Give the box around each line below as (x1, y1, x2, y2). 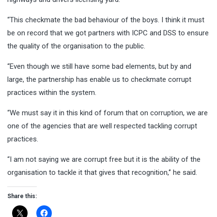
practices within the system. (7, 88, 96, 97)
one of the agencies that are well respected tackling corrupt (7, 121, 197, 130)
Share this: (7, 192, 37, 200)
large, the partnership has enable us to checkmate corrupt (7, 75, 191, 84)
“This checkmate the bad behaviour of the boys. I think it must (7, 15, 204, 24)
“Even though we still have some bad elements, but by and (7, 62, 191, 71)
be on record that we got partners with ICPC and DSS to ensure (7, 28, 209, 37)
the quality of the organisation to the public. (7, 41, 145, 50)
